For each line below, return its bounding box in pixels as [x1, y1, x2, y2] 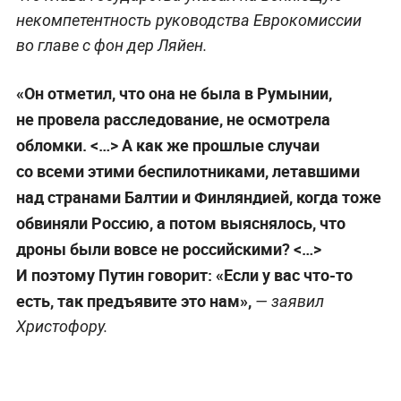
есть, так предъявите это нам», [15, 290, 252, 312]
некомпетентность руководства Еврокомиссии [15, 11, 362, 30]
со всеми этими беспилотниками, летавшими [15, 160, 360, 183]
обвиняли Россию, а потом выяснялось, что [15, 212, 346, 235]
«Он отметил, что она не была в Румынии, [15, 82, 332, 105]
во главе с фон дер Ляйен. [15, 36, 208, 55]
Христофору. [15, 317, 108, 337]
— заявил [251, 292, 324, 311]
